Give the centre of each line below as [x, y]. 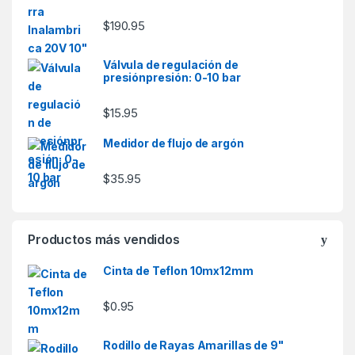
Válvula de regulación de [171, 65]
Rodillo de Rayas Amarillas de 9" [193, 345]
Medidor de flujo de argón [174, 143]
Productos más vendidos [104, 240]
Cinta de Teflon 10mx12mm [178, 271]
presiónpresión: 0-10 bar [172, 78]
